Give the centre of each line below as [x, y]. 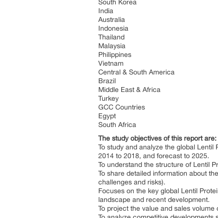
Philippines [115, 54]
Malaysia [112, 46]
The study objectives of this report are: [157, 138]
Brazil [107, 81]
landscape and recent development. [154, 200]
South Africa [117, 125]
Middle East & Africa [129, 90]
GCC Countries [122, 107]
